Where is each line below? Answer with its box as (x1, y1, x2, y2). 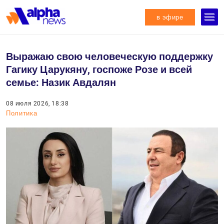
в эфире (156, 13, 183, 21)
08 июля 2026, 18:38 (6, 100, 69, 107)
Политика (6, 109, 37, 117)
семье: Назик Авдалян (6, 76, 116, 88)
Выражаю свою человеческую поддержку (6, 50, 213, 62)
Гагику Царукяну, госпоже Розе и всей (6, 63, 192, 75)
